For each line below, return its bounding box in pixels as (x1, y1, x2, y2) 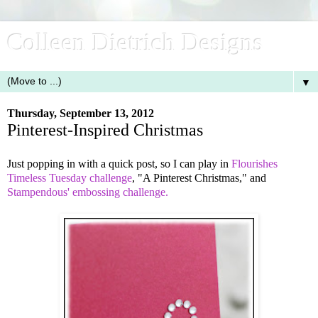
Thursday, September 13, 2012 (7, 107, 154, 119)
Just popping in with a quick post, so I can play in (7, 157, 231, 170)
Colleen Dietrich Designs (7, 28, 263, 55)
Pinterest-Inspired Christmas (7, 120, 203, 139)
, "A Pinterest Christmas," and (132, 171, 266, 184)
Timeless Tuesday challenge (7, 171, 132, 184)
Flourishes (231, 157, 278, 170)
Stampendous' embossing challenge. (7, 185, 168, 198)
